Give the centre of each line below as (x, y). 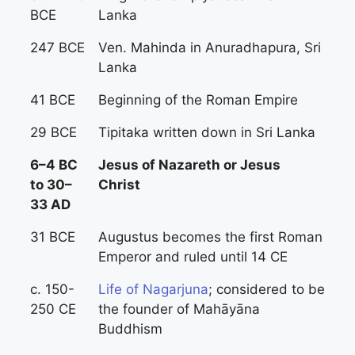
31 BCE (53, 237)
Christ (119, 185)
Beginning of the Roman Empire (198, 100)
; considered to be (267, 289)
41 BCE (53, 100)
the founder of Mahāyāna (179, 309)
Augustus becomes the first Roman (210, 237)
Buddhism (130, 329)
